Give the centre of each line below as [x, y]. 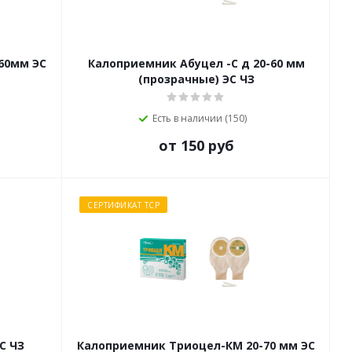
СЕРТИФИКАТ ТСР [123, 205]
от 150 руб [196, 145]
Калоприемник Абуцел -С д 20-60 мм [196, 63]
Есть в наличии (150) [199, 118]
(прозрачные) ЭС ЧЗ [196, 79]
